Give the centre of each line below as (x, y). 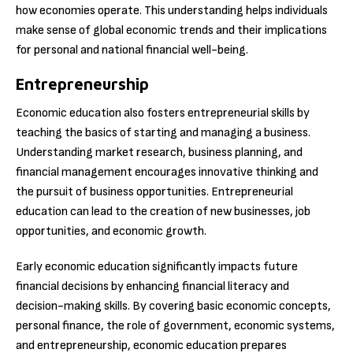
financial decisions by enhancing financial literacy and (152, 286)
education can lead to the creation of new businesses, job (163, 212)
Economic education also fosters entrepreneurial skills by (163, 113)
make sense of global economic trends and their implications (171, 31)
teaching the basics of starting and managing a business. (163, 133)
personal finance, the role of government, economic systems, (175, 325)
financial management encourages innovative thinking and (167, 173)
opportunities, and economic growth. (111, 232)
